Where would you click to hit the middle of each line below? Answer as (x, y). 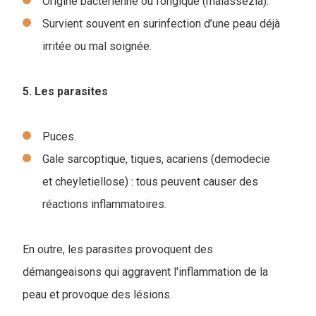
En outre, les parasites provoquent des (118, 249)
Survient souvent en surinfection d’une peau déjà (161, 23)
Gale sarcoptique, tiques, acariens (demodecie (156, 159)
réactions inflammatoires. (104, 204)
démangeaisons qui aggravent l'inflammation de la (145, 272)
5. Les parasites (65, 91)
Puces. (61, 136)
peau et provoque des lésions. (97, 294)
